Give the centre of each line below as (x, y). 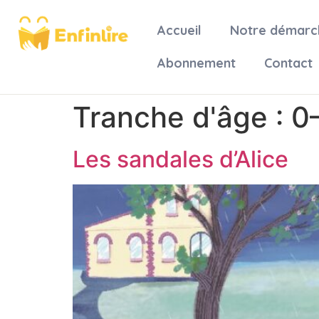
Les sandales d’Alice (181, 159)
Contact (288, 63)
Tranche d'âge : (182, 117)
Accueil (179, 30)
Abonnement (196, 63)
